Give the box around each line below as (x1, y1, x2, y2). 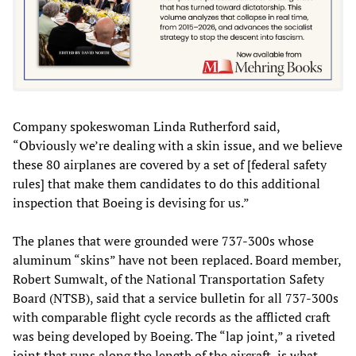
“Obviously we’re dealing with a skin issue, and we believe (13, 137, 342, 155)
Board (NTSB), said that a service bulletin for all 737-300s (13, 289, 339, 308)
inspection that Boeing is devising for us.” (13, 194, 250, 212)
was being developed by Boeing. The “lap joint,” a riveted (13, 327, 335, 346)
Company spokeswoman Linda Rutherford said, (13, 118, 280, 136)
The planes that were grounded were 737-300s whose (13, 232, 314, 250)
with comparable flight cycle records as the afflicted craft (13, 308, 331, 327)
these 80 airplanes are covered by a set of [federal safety (13, 156, 327, 174)
